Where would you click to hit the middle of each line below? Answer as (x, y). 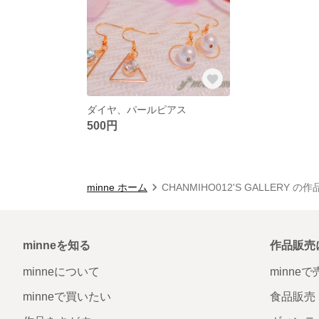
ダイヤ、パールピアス (137, 109)
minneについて (61, 271)
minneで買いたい (67, 296)
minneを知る (57, 245)
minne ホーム (117, 187)
